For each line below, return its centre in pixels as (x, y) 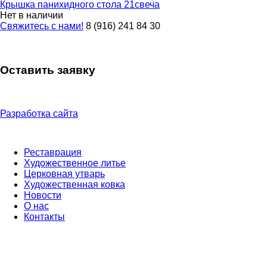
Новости (43, 195)
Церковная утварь (64, 174)
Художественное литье (75, 163)
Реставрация (53, 153)
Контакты (44, 217)
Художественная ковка (74, 185)
